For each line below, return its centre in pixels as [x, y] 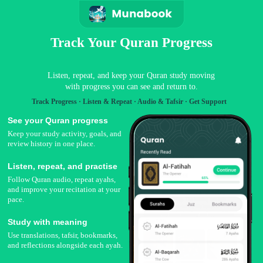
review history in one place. [52, 144]
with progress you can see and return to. [131, 87]
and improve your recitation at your [64, 189]
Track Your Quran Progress [131, 42]
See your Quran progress [58, 120]
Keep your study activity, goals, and [65, 134]
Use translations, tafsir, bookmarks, [63, 235]
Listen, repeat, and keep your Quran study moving [131, 75]
